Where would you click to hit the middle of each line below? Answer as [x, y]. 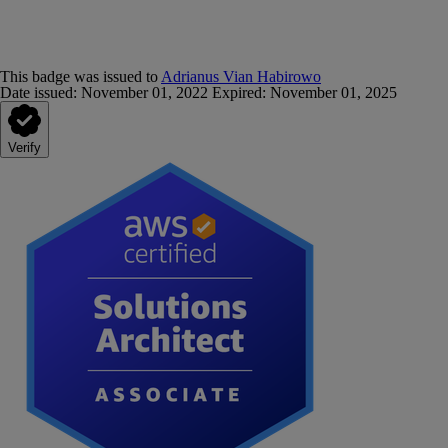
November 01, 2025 [333, 92]
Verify [24, 147]
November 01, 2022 [144, 92]
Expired [237, 92]
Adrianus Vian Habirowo [241, 76]
